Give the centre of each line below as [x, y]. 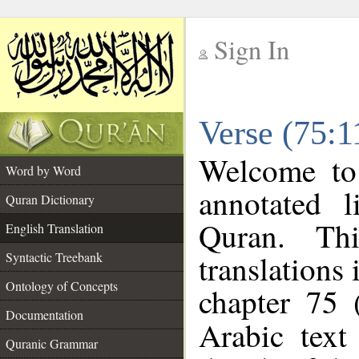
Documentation [44, 315]
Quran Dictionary [50, 199]
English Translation [54, 228]
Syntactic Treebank [54, 257]
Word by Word [43, 170]
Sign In [252, 49]
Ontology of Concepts [62, 286]
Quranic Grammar [52, 343]
